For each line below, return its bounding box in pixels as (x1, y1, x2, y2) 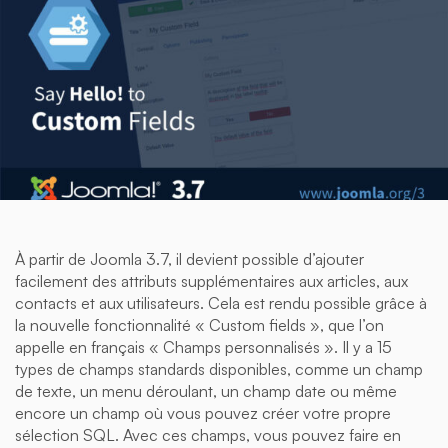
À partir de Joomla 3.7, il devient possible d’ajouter (15, 249, 364, 270)
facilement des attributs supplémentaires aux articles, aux (15, 271, 408, 292)
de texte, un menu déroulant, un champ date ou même (15, 381, 397, 402)
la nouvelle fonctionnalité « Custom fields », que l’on (15, 315, 384, 336)
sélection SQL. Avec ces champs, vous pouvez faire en (15, 425, 401, 446)
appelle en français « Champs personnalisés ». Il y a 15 (15, 337, 392, 358)
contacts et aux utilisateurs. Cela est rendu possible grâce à (15, 293, 427, 314)
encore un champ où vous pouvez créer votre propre (15, 403, 391, 424)
